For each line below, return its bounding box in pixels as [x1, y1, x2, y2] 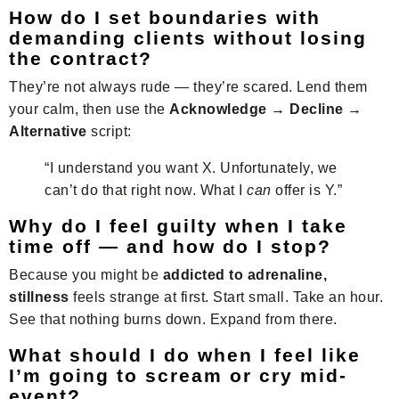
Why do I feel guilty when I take [9, 215, 347, 236]
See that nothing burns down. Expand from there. [9, 311, 338, 327]
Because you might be [9, 266, 163, 282]
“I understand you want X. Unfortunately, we [45, 159, 338, 175]
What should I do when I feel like [9, 344, 361, 365]
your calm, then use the [9, 101, 169, 117]
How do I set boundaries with [9, 6, 321, 28]
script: [86, 123, 132, 139]
